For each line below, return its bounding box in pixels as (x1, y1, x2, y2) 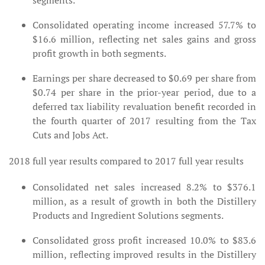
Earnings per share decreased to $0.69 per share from (33, 72, 256, 85)
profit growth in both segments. (33, 47, 166, 60)
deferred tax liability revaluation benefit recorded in (33, 100, 256, 113)
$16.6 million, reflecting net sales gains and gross (33, 33, 256, 46)
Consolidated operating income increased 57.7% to (33, 18, 256, 31)
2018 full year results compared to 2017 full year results (9, 154, 244, 167)
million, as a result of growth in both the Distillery (33, 195, 256, 208)
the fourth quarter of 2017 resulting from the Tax (33, 114, 256, 127)
